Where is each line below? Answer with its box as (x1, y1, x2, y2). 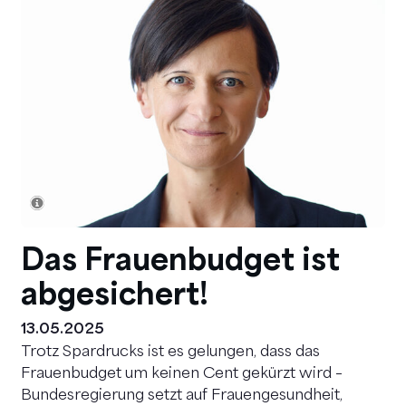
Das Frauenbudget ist (21, 238, 340, 277)
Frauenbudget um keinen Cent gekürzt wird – (21, 367, 343, 382)
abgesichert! (21, 273, 208, 312)
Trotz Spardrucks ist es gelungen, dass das (21, 345, 320, 361)
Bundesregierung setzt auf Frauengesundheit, (21, 389, 343, 404)
